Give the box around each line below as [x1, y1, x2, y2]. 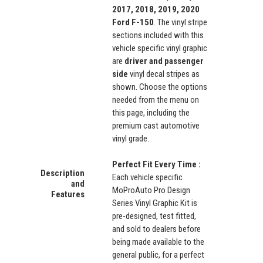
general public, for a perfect [112, 249, 204, 260]
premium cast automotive [112, 120, 200, 131]
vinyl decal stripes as [130, 68, 200, 79]
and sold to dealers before [112, 223, 201, 234]
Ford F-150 [112, 16, 154, 28]
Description [41, 167, 85, 178]
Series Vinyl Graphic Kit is [112, 197, 197, 208]
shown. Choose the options [112, 81, 207, 92]
